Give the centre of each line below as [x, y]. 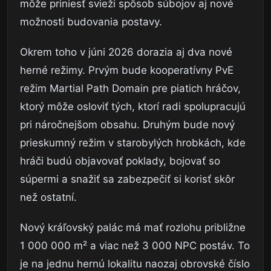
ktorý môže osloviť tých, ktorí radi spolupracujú [133, 107]
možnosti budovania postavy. [91, 22]
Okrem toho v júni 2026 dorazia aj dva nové [126, 52]
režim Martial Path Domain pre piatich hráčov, [130, 89]
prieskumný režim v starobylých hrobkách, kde [133, 143]
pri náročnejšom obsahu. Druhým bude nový [127, 125]
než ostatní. [48, 198]
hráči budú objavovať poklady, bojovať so [120, 161]
